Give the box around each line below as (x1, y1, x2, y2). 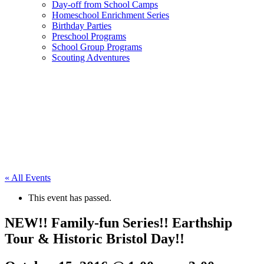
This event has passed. (28, 193, 111, 203)
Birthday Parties (52, 21, 111, 31)
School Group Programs (52, 42, 142, 52)
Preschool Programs (52, 31, 126, 41)
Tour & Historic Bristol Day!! (5, 230, 184, 246)
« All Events (5, 173, 51, 183)
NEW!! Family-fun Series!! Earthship (5, 214, 232, 230)
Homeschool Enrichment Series (52, 10, 169, 20)
